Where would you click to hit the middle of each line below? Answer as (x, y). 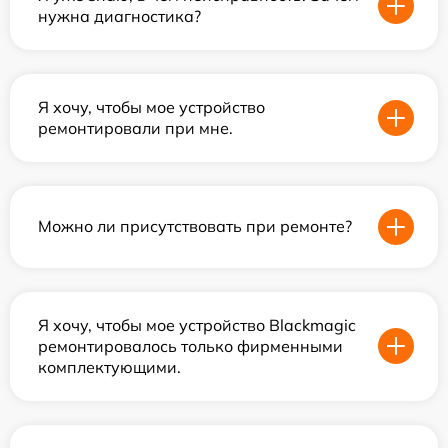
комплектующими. (109, 366)
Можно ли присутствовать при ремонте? (195, 226)
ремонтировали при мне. (135, 127)
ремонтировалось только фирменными (190, 345)
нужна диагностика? (119, 15)
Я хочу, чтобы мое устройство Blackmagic (197, 324)
